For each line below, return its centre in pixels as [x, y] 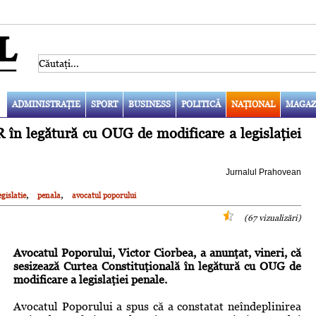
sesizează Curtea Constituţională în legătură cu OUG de [157, 266]
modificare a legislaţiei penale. [90, 279]
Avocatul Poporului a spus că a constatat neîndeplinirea [157, 306]
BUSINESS [149, 104]
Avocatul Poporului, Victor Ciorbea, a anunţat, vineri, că [157, 253]
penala [49, 195]
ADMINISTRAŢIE [46, 104]
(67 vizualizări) [273, 218]
